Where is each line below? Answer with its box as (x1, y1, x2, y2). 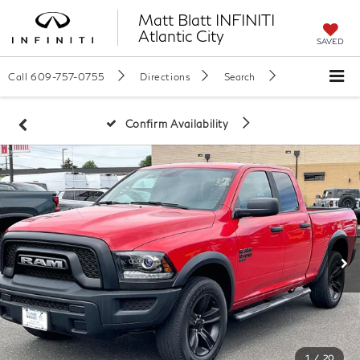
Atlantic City (137, 26, 224, 45)
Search (224, 71, 256, 83)
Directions (140, 71, 191, 83)
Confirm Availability (125, 117, 232, 130)
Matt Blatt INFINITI (137, 10, 275, 29)
